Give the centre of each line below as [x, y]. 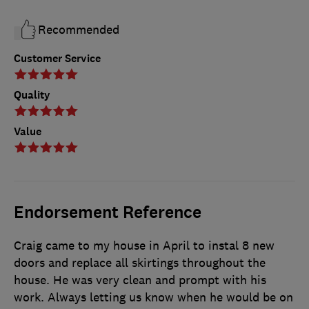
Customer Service [57, 59]
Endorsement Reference [108, 213]
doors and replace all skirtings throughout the [140, 263]
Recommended [79, 30]
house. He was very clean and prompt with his [140, 280]
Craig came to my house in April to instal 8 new [144, 246]
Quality [32, 95]
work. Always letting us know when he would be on [153, 298]
